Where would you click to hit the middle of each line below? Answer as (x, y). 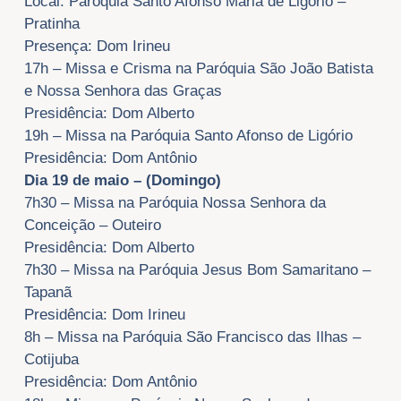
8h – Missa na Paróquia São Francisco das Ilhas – (192, 337)
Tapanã (47, 293)
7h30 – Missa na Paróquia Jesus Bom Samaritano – (197, 270)
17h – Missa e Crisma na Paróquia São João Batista (198, 69)
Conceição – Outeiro (92, 226)
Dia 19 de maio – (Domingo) (122, 181)
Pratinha (51, 24)
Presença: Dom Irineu (97, 47)
